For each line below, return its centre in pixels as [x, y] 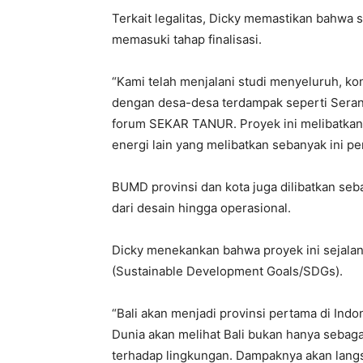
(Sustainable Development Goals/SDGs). [227, 271]
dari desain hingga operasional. [201, 208]
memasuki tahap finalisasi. [187, 39]
